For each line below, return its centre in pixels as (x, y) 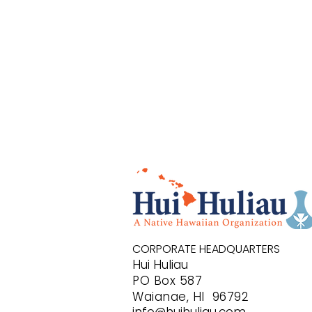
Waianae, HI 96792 (191, 297)
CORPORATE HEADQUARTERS (206, 249)
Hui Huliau (160, 265)
